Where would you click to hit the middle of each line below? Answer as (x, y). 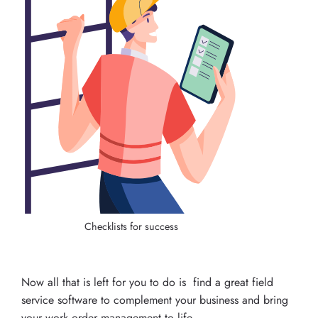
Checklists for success (131, 226)
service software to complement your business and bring (155, 300)
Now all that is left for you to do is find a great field (147, 282)
